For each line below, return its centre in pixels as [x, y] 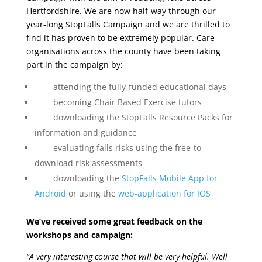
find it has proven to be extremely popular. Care [120, 38]
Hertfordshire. [54, 11]
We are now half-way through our [150, 11]
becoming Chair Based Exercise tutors [118, 102]
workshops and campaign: [79, 235]
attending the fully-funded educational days [130, 87]
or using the [91, 193]
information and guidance [85, 132]
